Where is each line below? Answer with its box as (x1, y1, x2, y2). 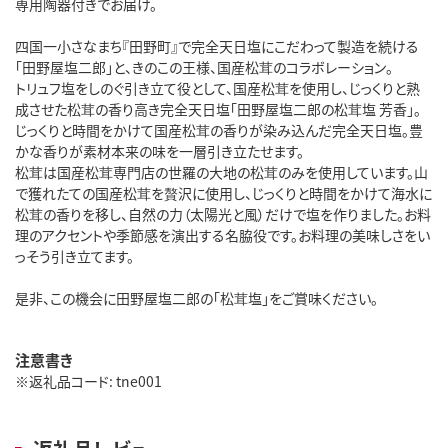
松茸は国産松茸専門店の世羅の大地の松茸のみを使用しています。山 (15, 161, 428, 182)
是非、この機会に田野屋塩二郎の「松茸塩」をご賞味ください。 (15, 287, 378, 308)
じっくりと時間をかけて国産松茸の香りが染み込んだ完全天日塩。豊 (15, 119, 423, 140)
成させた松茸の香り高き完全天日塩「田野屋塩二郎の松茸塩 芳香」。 (15, 98, 421, 119)
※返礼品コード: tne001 (15, 370, 162, 391)
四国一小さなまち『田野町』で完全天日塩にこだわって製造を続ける (15, 35, 419, 56)
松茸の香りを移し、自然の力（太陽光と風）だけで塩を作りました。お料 (15, 203, 431, 224)
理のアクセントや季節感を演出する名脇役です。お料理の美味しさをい (15, 224, 430, 245)
